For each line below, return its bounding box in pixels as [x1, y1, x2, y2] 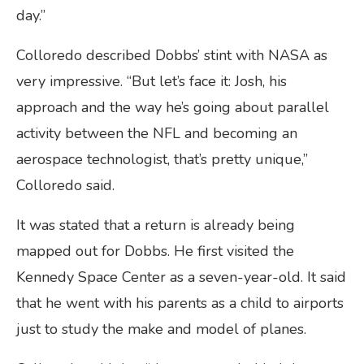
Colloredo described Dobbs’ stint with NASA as [16, 45, 327, 66]
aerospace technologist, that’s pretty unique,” [16, 149, 308, 170]
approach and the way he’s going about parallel [16, 97, 329, 118]
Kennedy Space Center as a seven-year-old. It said [16, 267, 346, 288]
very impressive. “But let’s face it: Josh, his [16, 71, 287, 92]
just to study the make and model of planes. [16, 319, 306, 340]
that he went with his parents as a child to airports [16, 293, 344, 314]
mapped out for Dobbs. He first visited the [16, 241, 294, 262]
